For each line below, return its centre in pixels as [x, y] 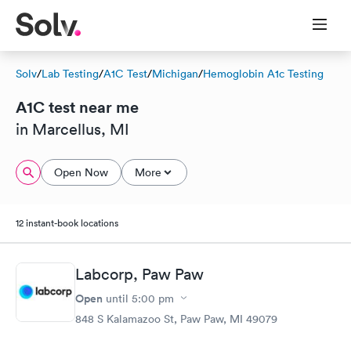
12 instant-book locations [67, 223]
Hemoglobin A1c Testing [263, 74]
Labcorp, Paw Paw [139, 274]
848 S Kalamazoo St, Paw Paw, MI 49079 [176, 318]
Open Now [81, 172]
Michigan [175, 74]
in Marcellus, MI [72, 129]
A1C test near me [77, 107]
